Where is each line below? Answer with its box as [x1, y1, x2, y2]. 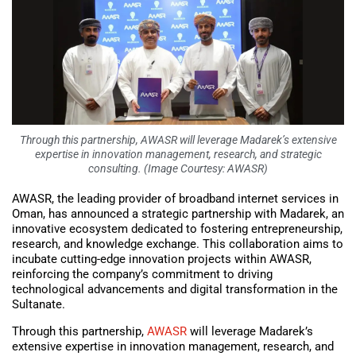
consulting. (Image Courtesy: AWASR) [88, 162, 268, 176]
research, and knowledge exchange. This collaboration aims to [12, 237, 343, 252]
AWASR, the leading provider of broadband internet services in [12, 192, 339, 207]
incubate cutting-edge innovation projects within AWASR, [12, 252, 311, 267]
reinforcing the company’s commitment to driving [12, 267, 273, 282]
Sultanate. [12, 297, 65, 312]
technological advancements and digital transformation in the [12, 282, 338, 297]
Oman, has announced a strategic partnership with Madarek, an [12, 207, 344, 222]
